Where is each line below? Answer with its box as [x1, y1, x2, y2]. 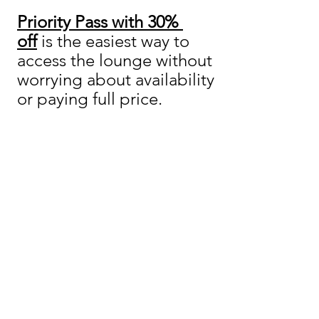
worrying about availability [17, 68, 219, 90]
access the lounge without [17, 49, 216, 70]
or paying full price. [17, 88, 162, 109]
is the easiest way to [37, 30, 194, 51]
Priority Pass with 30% [17, 11, 183, 32]
